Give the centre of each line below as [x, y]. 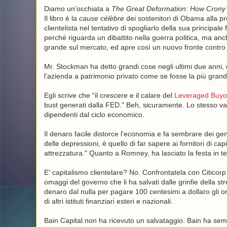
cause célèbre [101, 18]
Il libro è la [61, 18]
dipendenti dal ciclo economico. [94, 115]
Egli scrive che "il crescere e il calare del [109, 95]
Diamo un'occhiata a [78, 9]
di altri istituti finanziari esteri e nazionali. [108, 201]
